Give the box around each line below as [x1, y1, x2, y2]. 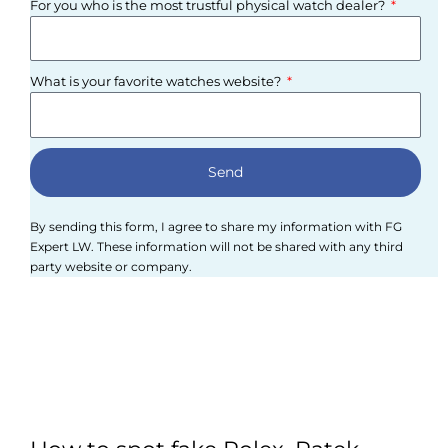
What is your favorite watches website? [30, 74, 284, 90]
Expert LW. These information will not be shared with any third [30, 238, 403, 254]
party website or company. [30, 258, 192, 274]
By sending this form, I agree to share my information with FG [30, 218, 402, 234]
